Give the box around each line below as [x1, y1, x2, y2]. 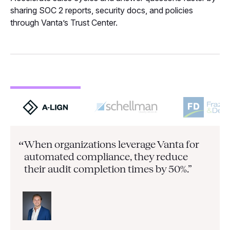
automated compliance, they [24, 150, 156, 162]
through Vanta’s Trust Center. [10, 17, 118, 28]
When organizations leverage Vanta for [24, 138, 199, 150]
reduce [156, 150, 188, 162]
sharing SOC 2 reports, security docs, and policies [10, 5, 193, 15]
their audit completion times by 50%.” [24, 163, 192, 175]
